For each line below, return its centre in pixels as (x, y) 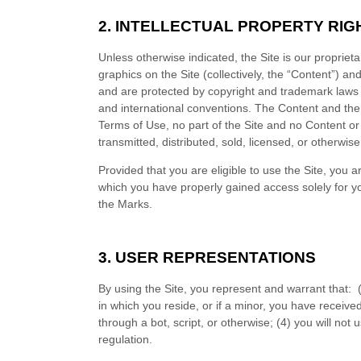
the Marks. (126, 204)
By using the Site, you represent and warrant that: (227, 288)
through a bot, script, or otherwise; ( (190, 322)
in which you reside (147, 305)
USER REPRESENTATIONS (216, 257)
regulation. (126, 339)
